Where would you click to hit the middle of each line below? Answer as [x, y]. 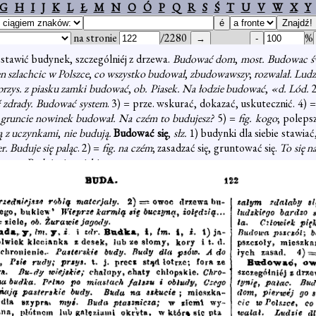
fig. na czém [127, 148]
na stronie [95, 38]
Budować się [141, 133]
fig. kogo [258, 118]
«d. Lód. [291, 89]
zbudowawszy [219, 74]
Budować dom [204, 59]
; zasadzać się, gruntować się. [216, 148]
